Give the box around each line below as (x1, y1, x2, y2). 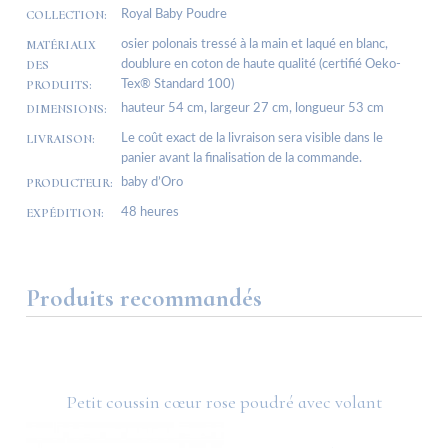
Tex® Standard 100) (121, 78, 234, 92)
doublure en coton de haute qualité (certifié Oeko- (121, 58, 401, 72)
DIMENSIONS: (26, 101, 107, 118)
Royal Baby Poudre (121, 8, 227, 22)
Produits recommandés (26, 283, 262, 314)
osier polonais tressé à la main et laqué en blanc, (121, 38, 388, 52)
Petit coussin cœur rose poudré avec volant (66, 391, 382, 414)
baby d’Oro (121, 176, 183, 190)
